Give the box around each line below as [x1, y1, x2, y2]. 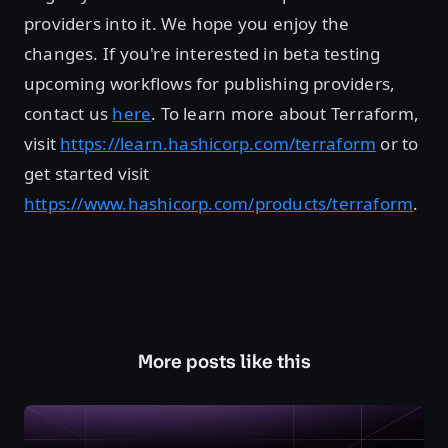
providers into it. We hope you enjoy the [24, 12, 350, 36]
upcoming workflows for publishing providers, [24, 72, 396, 96]
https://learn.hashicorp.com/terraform [60, 132, 377, 156]
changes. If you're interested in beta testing [24, 42, 381, 66]
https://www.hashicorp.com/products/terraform [24, 192, 414, 216]
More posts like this [137, 349, 311, 375]
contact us [24, 102, 113, 126]
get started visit [24, 162, 150, 186]
